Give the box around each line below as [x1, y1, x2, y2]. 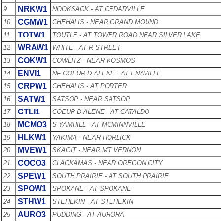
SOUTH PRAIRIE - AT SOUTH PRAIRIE [52, 172, 169, 180]
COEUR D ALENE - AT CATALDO [52, 108, 149, 115]
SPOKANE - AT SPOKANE [52, 184, 131, 192]
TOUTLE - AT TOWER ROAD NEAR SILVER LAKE [52, 31, 200, 38]
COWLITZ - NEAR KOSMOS [52, 56, 135, 64]
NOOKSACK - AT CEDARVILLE [52, 5, 145, 13]
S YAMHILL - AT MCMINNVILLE [52, 120, 146, 128]
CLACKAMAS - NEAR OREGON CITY [52, 159, 163, 167]
